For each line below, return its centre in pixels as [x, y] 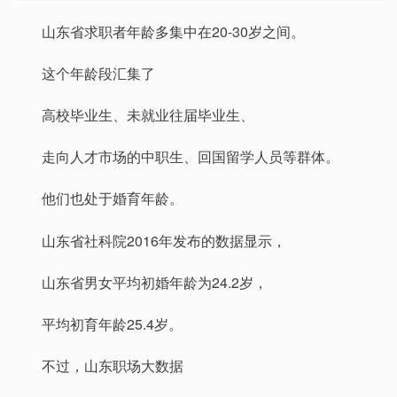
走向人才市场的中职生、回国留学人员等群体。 [191, 157]
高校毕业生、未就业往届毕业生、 [148, 115]
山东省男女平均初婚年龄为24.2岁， [155, 282]
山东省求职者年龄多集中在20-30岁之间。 [173, 31]
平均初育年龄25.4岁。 [112, 324]
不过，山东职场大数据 [113, 366]
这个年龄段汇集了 [98, 73]
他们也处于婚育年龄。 [113, 198]
